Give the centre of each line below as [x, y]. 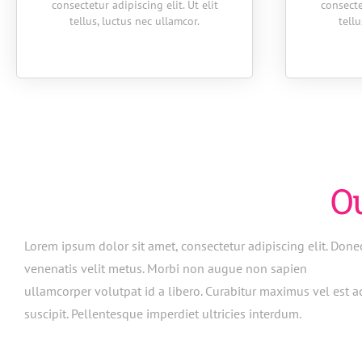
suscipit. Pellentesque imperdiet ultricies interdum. [164, 314]
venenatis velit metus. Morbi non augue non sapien [166, 268]
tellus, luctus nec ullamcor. [135, 21]
